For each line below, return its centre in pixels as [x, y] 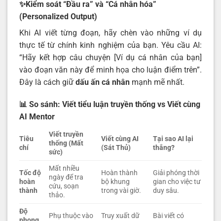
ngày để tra [66, 178]
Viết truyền [66, 135]
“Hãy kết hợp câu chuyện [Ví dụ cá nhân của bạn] [110, 57]
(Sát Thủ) [116, 148]
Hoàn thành [120, 173]
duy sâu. [166, 191]
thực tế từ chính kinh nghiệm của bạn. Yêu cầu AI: [110, 45]
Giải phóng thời [176, 173]
